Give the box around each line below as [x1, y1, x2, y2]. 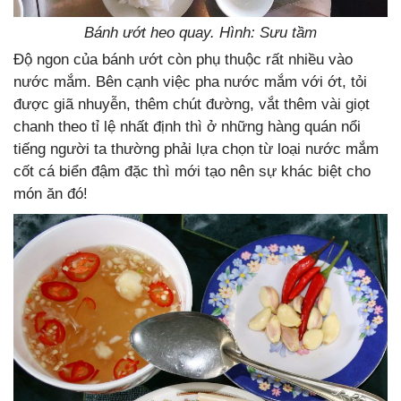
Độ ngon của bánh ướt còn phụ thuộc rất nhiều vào [13, 50, 353, 68]
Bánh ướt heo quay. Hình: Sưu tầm [84, 23, 317, 41]
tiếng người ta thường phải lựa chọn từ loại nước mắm [13, 140, 379, 158]
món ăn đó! [13, 184, 88, 202]
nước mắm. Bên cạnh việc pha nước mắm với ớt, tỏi [13, 73, 367, 90]
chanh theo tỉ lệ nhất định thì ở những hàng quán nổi [13, 117, 361, 135]
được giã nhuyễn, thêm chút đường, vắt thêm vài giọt [13, 95, 370, 113]
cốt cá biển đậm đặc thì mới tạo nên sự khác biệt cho [13, 162, 371, 180]
